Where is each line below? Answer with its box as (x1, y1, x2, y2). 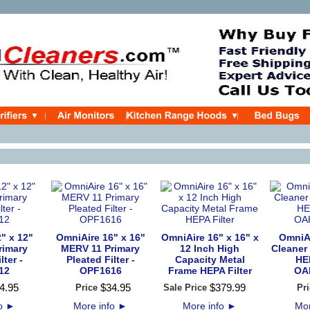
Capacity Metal (174, 254, 245, 265)
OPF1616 (79, 265, 122, 276)
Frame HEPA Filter (167, 265, 252, 276)
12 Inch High (180, 243, 239, 254)
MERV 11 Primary (61, 243, 140, 254)
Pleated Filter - (66, 254, 135, 265)
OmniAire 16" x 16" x (161, 232, 259, 243)
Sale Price (163, 282, 207, 293)
